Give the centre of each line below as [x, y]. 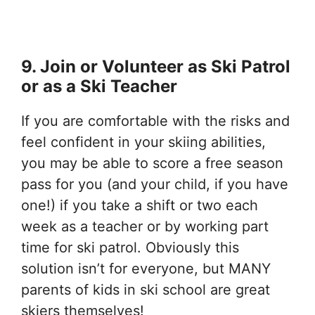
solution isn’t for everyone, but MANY [146, 268]
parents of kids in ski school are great [146, 289]
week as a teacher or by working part [145, 226]
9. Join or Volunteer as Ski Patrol [156, 66]
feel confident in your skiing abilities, [143, 142]
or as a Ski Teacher [99, 86]
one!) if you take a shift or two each [140, 205]
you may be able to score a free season [152, 163]
